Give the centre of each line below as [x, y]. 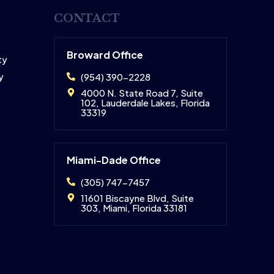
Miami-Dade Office [114, 160]
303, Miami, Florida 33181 [134, 208]
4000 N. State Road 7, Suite [142, 93]
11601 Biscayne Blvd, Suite [137, 198]
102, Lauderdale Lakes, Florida [145, 103]
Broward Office [105, 55]
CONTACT [87, 19]
